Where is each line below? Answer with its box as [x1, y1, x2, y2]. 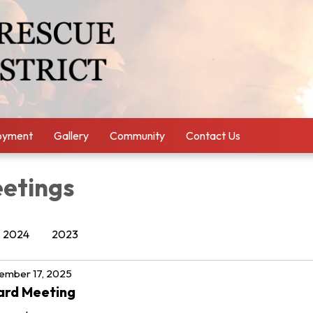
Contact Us [186, 129, 240, 143]
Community [110, 129, 165, 143]
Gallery [54, 129, 89, 143]
